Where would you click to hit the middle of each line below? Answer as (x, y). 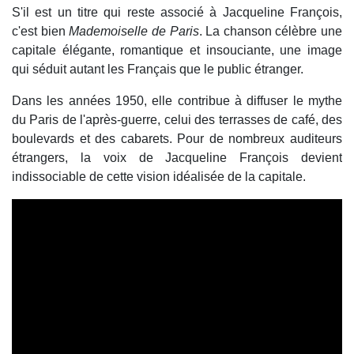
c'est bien (41, 32)
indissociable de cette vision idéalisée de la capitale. (159, 177)
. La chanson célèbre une (270, 32)
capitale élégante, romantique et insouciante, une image (177, 51)
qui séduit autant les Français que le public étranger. (158, 70)
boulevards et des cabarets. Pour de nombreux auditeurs (177, 139)
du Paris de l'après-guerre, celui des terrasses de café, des (177, 120)
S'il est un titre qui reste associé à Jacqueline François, (177, 13)
